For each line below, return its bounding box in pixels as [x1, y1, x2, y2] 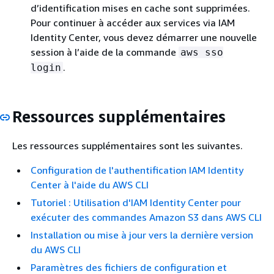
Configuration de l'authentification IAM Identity [31, 163, 243, 176]
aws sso [180, 46, 223, 58]
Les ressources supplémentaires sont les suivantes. [12, 139, 243, 152]
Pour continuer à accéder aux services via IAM [31, 17, 235, 29]
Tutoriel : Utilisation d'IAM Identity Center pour [31, 196, 241, 209]
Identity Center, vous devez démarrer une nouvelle [31, 31, 257, 43]
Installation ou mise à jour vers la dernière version [31, 228, 253, 241]
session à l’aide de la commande [31, 46, 179, 58]
